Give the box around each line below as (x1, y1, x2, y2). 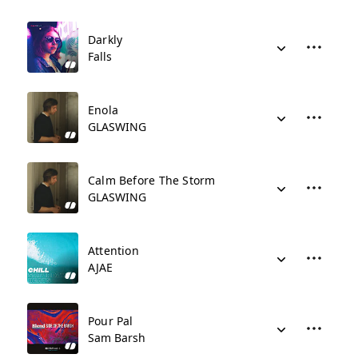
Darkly (88, 32, 123, 47)
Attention (88, 243, 139, 258)
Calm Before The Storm (88, 173, 216, 188)
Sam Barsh (88, 330, 145, 345)
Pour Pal (88, 313, 133, 328)
